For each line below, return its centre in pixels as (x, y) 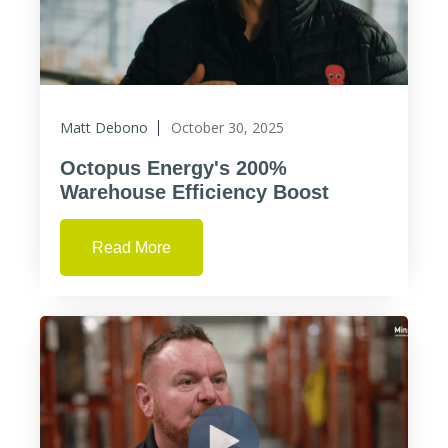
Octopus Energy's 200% (173, 168)
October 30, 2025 (227, 127)
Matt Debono (104, 127)
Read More (131, 247)
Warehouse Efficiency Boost (194, 192)
